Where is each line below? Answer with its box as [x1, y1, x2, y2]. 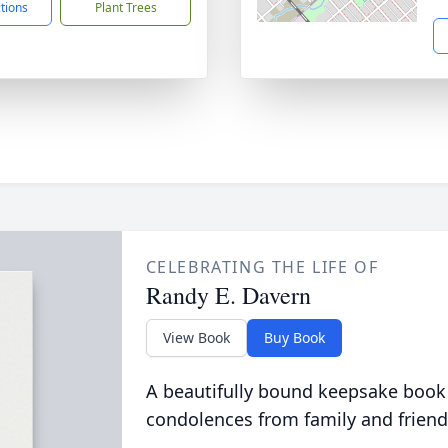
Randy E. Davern [145, 278, 311, 311]
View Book [162, 327, 230, 347]
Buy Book [263, 327, 325, 347]
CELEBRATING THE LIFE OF [145, 255, 379, 278]
